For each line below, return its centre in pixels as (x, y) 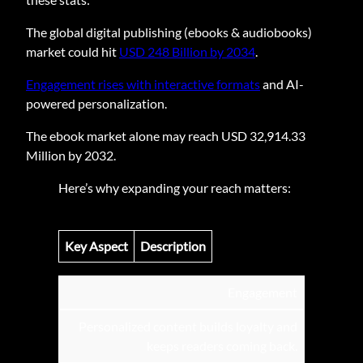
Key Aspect (96, 246)
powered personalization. (96, 104)
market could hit (73, 52)
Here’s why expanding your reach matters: (175, 188)
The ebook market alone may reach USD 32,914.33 (166, 136)
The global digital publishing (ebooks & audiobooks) (169, 32)
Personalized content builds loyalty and (188, 327)
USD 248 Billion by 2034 (187, 52)
